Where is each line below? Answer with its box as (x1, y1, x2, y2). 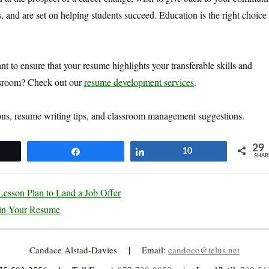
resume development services (84, 75, 194, 88)
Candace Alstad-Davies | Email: (29, 243, 168, 256)
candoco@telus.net (168, 243, 240, 256)
